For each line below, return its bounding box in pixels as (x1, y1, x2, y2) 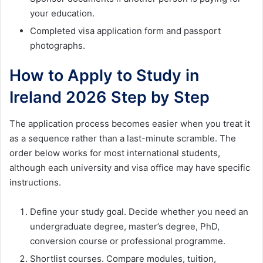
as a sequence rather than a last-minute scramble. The (9, 132, 236, 144)
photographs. (30, 40, 85, 52)
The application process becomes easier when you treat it (9, 117, 250, 129)
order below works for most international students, (9, 147, 220, 159)
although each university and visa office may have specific (9, 161, 250, 173)
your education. (30, 8, 95, 19)
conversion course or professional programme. (30, 235, 225, 247)
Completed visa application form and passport (30, 25, 221, 37)
